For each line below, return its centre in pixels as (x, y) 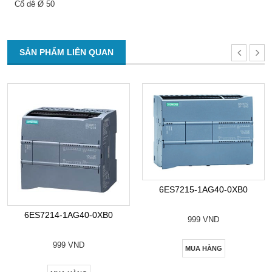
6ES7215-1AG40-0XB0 (203, 190)
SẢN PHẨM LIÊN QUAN (66, 53)
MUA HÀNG (203, 249)
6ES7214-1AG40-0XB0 (69, 215)
